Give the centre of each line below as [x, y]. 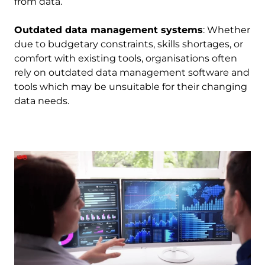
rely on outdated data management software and [132, 72]
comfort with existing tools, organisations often [126, 58]
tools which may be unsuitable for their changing [131, 86]
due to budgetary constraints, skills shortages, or [129, 44]
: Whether [227, 30]
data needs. [42, 101]
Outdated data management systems [109, 30]
